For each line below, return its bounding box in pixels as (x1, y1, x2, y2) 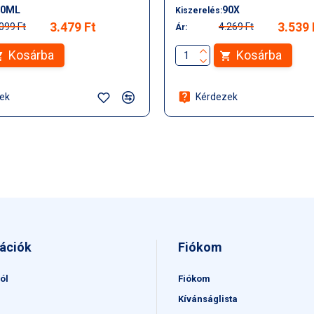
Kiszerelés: (175, 5, 222, 15)
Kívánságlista (178, 294, 238, 304)
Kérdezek (195, 91, 238, 102)
